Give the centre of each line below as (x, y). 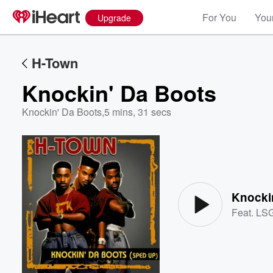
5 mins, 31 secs (138, 112)
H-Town (55, 63)
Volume (230, 170)
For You (219, 17)
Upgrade (114, 18)
